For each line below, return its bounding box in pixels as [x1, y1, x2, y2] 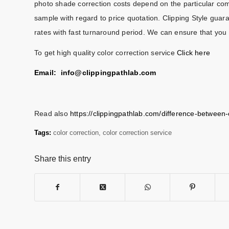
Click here [177, 48, 210, 57]
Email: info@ [34, 68, 82, 77]
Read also [34, 109, 70, 118]
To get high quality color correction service [34, 48, 177, 57]
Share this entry [34, 154, 91, 164]
